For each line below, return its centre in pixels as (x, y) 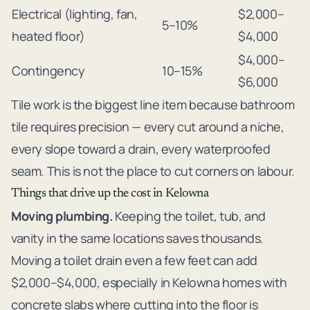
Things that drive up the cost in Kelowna (110, 193)
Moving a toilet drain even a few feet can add (135, 260)
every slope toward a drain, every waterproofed (141, 148)
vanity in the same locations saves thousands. (138, 238)
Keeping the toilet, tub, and (189, 216)
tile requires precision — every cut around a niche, (148, 126)
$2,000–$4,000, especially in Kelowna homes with (149, 282)
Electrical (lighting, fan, (75, 13)
